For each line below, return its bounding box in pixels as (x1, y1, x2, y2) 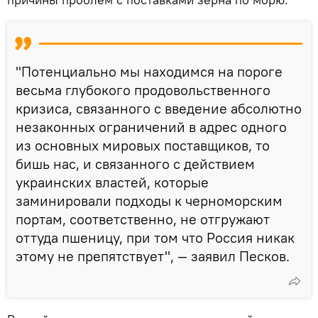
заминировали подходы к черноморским (16, 191, 283, 209)
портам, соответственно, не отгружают (16, 209, 270, 228)
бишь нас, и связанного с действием (16, 154, 255, 172)
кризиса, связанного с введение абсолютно (16, 99, 302, 117)
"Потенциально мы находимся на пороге (16, 62, 283, 80)
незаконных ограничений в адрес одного (16, 117, 287, 136)
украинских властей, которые (16, 172, 209, 191)
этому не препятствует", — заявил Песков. (16, 246, 290, 265)
